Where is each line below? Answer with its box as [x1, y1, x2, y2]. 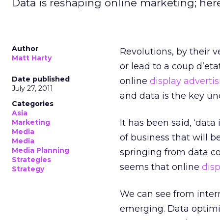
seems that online [120, 162, 202, 172]
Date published [12, 75, 70, 83]
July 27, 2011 [12, 84, 53, 93]
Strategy [12, 165, 44, 173]
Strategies [12, 155, 51, 164]
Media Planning [12, 146, 69, 155]
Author [12, 44, 38, 53]
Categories [12, 99, 54, 108]
